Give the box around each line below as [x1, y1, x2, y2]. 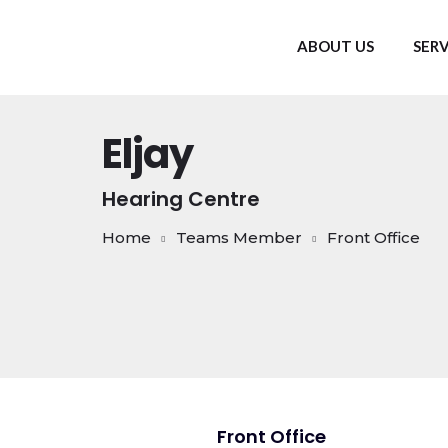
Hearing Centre [102, 185, 260, 213]
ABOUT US [297, 37, 374, 55]
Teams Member [176, 228, 302, 247]
